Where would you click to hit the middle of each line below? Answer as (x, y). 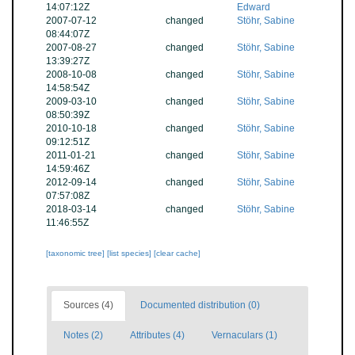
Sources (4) (88, 305)
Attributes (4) (157, 335)
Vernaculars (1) (244, 335)
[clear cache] (177, 253)
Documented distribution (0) (200, 305)
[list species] (130, 253)
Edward (254, 7)
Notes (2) (83, 335)
